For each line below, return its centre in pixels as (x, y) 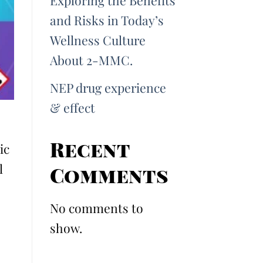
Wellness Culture (97, 40)
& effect (72, 108)
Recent (90, 149)
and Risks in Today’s (107, 20)
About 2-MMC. (91, 60)
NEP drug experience (108, 88)
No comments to (96, 208)
